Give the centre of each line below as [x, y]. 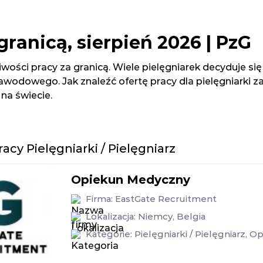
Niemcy [155, 216]
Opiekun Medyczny [131, 180]
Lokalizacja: [111, 216]
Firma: [100, 199]
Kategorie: [110, 234]
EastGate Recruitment [166, 199]
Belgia [191, 216]
